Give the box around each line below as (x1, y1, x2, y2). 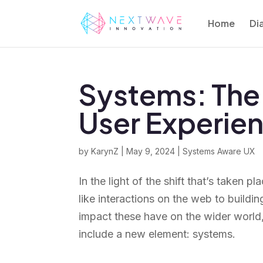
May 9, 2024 (126, 146, 176, 156)
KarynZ (91, 146, 119, 156)
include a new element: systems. (79, 228, 236, 240)
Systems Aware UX (183, 146, 256, 156)
